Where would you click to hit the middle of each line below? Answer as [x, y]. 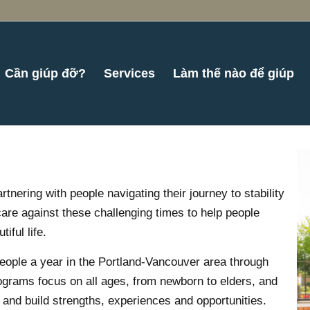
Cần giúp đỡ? [46, 73]
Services [130, 73]
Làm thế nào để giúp [234, 73]
